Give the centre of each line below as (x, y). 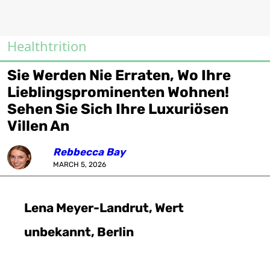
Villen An (38, 126)
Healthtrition (47, 46)
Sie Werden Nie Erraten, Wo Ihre (119, 75)
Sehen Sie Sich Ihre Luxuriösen (118, 109)
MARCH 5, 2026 (80, 165)
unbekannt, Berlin (79, 232)
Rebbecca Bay (89, 152)
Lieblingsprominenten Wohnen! (118, 92)
